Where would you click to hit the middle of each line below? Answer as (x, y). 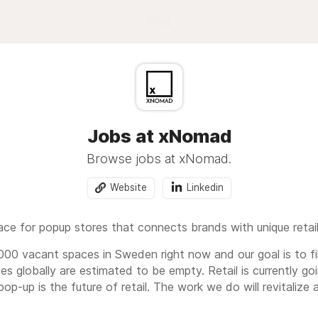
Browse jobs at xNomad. (159, 159)
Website (128, 187)
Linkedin (205, 187)
